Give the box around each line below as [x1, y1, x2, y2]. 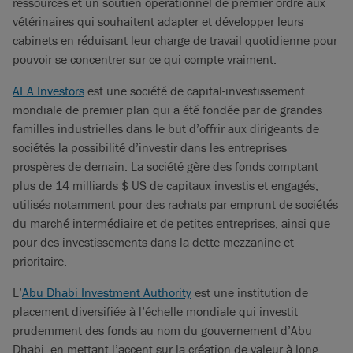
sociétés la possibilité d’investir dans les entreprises [13, 139, 287, 155]
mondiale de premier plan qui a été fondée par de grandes [13, 102, 322, 117]
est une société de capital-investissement [84, 83, 305, 98]
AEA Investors [13, 83, 84, 98]
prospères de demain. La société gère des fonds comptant [13, 158, 318, 174]
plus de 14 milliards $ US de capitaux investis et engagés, [13, 177, 318, 193]
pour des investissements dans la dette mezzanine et [13, 234, 294, 250]
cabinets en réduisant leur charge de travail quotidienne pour [13, 32, 337, 48]
